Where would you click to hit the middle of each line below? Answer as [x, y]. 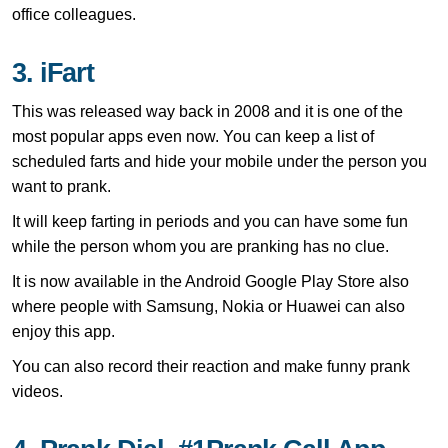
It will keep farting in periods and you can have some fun [210, 221]
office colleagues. [74, 14]
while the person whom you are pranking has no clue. [200, 246]
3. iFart [53, 72]
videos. [37, 391]
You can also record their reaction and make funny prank [211, 366]
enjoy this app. [63, 331]
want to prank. [61, 186]
